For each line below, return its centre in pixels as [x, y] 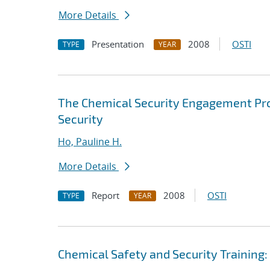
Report [105, 195]
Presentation [118, 44]
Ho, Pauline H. [90, 142]
